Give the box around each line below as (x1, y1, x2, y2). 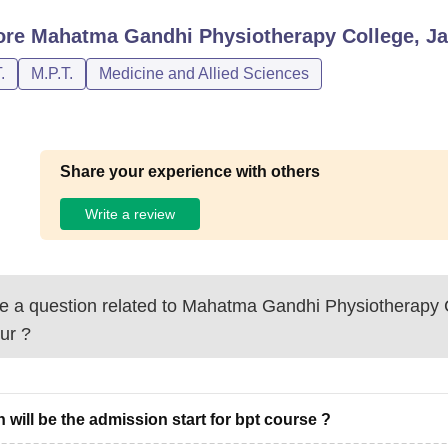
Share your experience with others (60, 163, 321, 180)
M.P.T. (30, 65, 73, 82)
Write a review (85, 205, 176, 222)
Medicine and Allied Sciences (98, 65, 309, 82)
